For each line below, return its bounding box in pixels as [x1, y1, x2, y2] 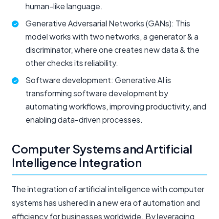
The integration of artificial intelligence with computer [12, 184, 204, 194]
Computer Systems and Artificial [12, 141, 192, 156]
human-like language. [25, 1, 103, 11]
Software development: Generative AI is [25, 75, 171, 85]
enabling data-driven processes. [25, 114, 143, 125]
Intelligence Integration [12, 155, 142, 170]
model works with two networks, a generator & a [25, 31, 198, 42]
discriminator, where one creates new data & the [25, 44, 199, 55]
